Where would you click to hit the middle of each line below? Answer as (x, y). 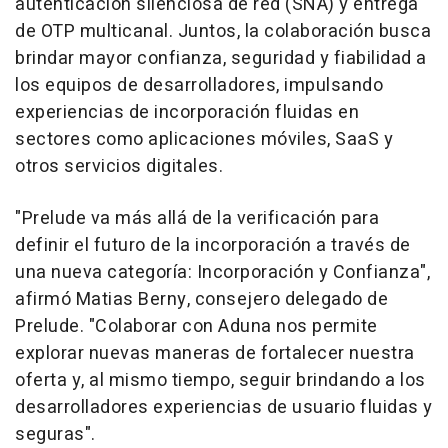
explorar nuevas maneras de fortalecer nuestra (215, 353)
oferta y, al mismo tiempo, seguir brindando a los (220, 380)
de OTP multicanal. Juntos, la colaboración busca (223, 31)
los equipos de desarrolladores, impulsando (199, 85)
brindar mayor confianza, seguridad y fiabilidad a (221, 58)
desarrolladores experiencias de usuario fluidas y (224, 407)
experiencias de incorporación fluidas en (187, 112)
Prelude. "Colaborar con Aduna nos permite (196, 326)
